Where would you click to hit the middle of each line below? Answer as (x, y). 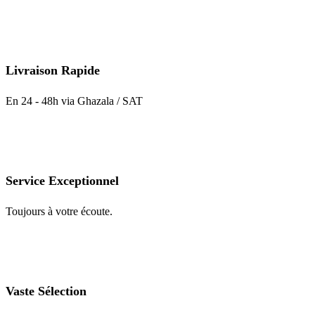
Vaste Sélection (46, 291)
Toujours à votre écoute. (59, 212)
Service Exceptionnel (62, 181)
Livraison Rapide (53, 71)
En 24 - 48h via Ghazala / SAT (74, 101)
